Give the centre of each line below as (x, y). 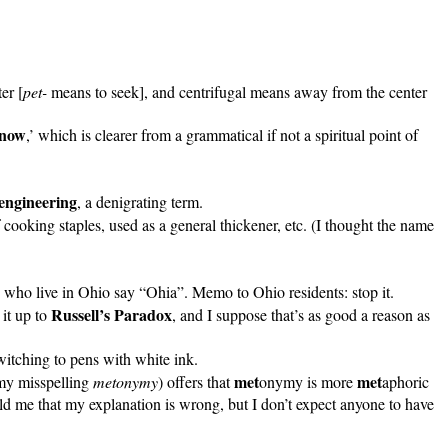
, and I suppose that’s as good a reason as (301, 315)
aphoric (405, 382)
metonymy (125, 382)
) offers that (196, 382)
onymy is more (308, 382)
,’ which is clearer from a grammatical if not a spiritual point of (222, 135)
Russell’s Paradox (111, 315)
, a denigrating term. (140, 202)
